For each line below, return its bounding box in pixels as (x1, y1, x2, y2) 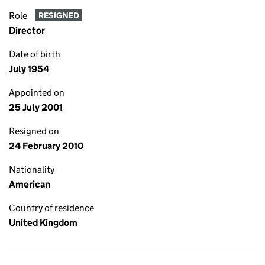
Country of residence (9, 202, 94, 214)
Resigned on (9, 125, 59, 137)
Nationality (9, 164, 54, 175)
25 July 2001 (9, 102, 63, 113)
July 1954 (9, 63, 49, 75)
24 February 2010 (9, 140, 83, 151)
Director (9, 25, 45, 36)
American (9, 179, 50, 190)
